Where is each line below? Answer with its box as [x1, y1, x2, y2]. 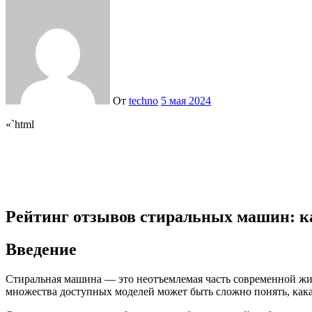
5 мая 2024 [161, 94, 211, 107]
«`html [15, 118, 34, 130]
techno [129, 94, 158, 107]
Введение [6, 240, 77, 258]
